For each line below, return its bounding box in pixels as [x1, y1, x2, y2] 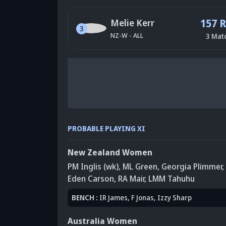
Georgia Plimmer [161, 160, 222, 172]
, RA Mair [114, 173, 144, 184]
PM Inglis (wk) [68, 160, 119, 172]
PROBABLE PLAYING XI [68, 123, 145, 133]
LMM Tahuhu [148, 173, 195, 184]
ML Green [123, 160, 157, 172]
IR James [99, 192, 128, 202]
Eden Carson [68, 173, 114, 184]
